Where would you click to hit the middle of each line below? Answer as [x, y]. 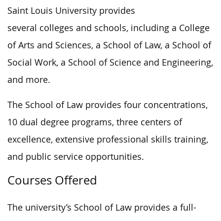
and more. [29, 79]
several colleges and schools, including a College [109, 28]
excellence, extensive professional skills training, [108, 139]
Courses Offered [52, 180]
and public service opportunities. [76, 156]
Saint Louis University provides [71, 10]
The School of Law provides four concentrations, [108, 105]
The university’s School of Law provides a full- [102, 207]
